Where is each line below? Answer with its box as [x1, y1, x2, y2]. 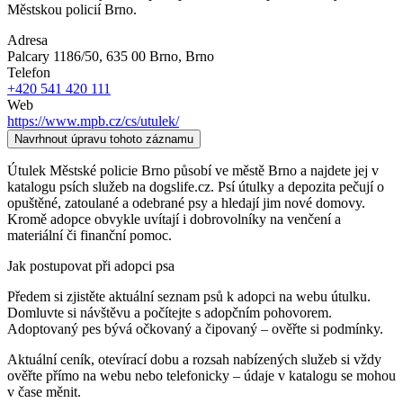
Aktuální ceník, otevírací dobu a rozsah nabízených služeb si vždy [7, 351, 381, 367]
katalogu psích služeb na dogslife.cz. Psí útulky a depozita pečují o [7, 178, 384, 194]
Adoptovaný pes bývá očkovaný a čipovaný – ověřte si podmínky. [7, 320, 383, 336]
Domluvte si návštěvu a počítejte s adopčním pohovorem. [7, 304, 332, 320]
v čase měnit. [7, 383, 81, 399]
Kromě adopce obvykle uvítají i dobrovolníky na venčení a [7, 210, 341, 227]
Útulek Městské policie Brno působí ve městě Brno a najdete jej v [7, 162, 379, 178]
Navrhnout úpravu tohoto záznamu [14, 131, 193, 146]
